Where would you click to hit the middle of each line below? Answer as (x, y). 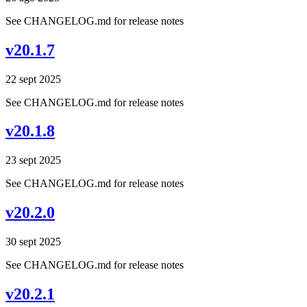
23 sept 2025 (33, 160)
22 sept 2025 (33, 79)
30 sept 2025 (33, 242)
